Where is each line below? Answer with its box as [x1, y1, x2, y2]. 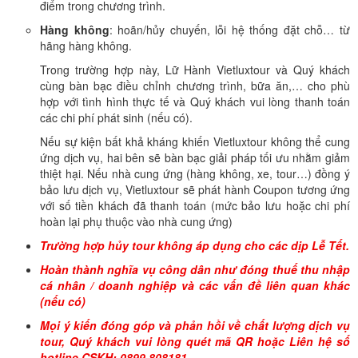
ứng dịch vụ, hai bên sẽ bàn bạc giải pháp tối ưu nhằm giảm [40, 149, 350, 165]
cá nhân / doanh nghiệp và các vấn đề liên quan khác [40, 277, 350, 293]
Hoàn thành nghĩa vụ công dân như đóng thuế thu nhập [40, 261, 350, 277]
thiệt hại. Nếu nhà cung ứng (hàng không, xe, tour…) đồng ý [40, 165, 350, 181]
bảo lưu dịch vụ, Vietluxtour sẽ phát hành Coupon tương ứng [40, 181, 350, 197]
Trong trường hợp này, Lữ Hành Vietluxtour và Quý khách [40, 62, 350, 78]
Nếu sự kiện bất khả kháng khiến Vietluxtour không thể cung [40, 133, 350, 149]
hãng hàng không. [40, 38, 132, 54]
